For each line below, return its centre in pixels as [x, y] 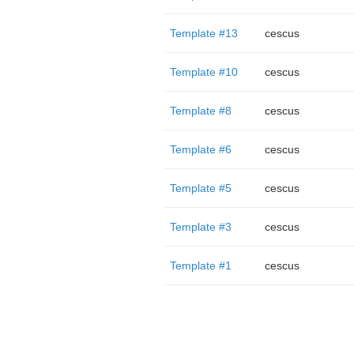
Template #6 [200, 149]
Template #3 [200, 227]
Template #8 [200, 111]
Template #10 [203, 72]
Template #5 [200, 188]
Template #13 [203, 33]
